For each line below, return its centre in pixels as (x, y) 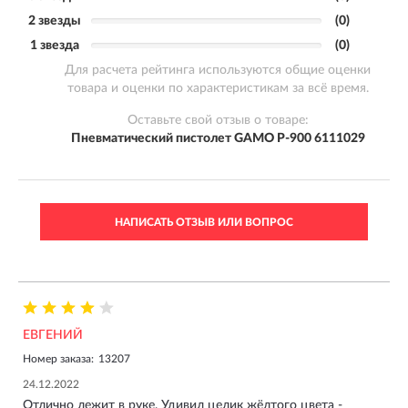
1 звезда (55, 45)
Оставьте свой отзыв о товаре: (218, 120)
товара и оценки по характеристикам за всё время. (218, 88)
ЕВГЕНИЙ (53, 335)
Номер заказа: (58, 358)
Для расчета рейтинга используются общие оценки (218, 70)
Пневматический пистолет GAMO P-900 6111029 (218, 138)
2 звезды (55, 20)
